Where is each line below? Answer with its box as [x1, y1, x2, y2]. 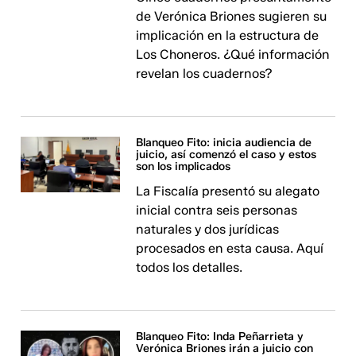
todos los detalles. [136, 260, 243, 275]
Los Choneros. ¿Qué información [136, 47, 331, 62]
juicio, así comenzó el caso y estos [136, 148, 317, 161]
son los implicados [136, 160, 231, 173]
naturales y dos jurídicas [136, 222, 280, 237]
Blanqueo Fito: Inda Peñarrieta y [136, 330, 304, 343]
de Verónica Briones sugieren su [136, 9, 327, 24]
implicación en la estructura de [136, 28, 319, 43]
